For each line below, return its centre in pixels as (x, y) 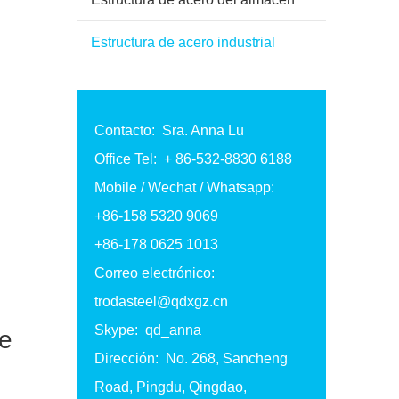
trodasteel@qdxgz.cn (161, 301)
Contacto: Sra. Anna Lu (169, 130)
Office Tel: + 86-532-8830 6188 (193, 159)
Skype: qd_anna (148, 330)
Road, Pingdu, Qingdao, (171, 387)
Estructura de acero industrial (183, 42)
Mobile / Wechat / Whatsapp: (184, 187)
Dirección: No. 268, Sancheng (191, 358)
